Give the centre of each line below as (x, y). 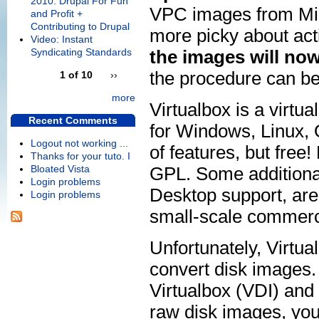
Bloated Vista (60, 169)
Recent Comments (73, 121)
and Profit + (57, 14)
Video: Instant (62, 40)
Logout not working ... (79, 143)
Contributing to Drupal (80, 27)
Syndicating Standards (81, 52)
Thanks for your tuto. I (80, 156)
